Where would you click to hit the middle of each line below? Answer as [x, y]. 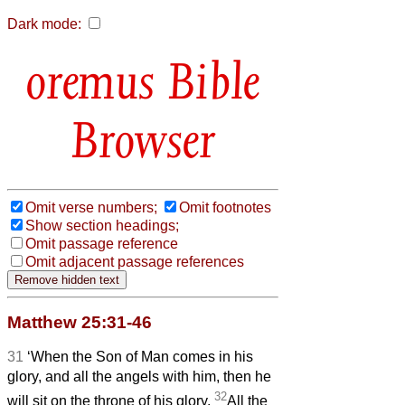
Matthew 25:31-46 [80, 322]
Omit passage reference [102, 243]
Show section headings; [102, 225]
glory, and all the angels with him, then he [139, 376]
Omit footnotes [225, 207]
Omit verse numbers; [91, 207]
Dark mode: [44, 24]
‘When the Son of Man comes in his [140, 356]
